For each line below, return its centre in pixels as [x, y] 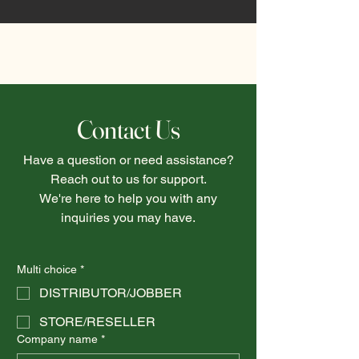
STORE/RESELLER [97, 322]
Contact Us [128, 129]
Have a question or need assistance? [128, 160]
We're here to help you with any [128, 198]
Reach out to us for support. [128, 179]
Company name [57, 339]
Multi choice [47, 269]
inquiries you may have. [128, 218]
